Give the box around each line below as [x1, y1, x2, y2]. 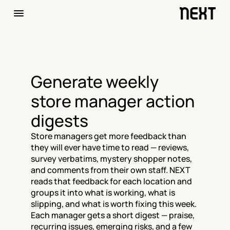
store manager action [31, 90, 195, 112]
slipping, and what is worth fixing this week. [31, 198, 197, 209]
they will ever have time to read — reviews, [31, 142, 189, 153]
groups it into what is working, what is [31, 187, 175, 198]
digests [31, 109, 88, 132]
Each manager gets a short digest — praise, [31, 209, 195, 221]
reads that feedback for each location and [31, 176, 192, 187]
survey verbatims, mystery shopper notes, [31, 153, 192, 164]
